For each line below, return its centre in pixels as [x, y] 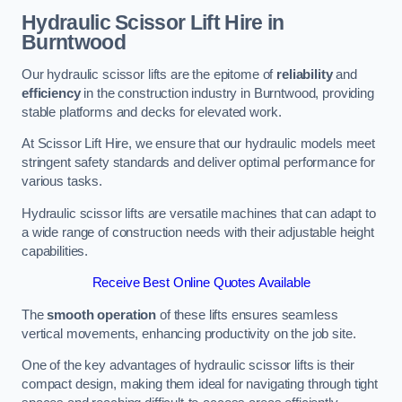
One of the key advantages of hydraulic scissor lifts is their [188, 366]
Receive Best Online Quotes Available [201, 283]
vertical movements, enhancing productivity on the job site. [189, 333]
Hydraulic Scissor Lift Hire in [153, 22]
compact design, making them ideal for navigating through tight [200, 385]
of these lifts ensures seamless [247, 315]
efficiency [51, 93]
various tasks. [62, 182]
